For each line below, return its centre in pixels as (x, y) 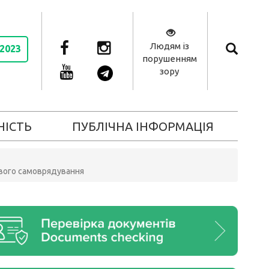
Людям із (169, 46)
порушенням (169, 59)
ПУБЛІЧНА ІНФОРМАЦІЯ (143, 126)
